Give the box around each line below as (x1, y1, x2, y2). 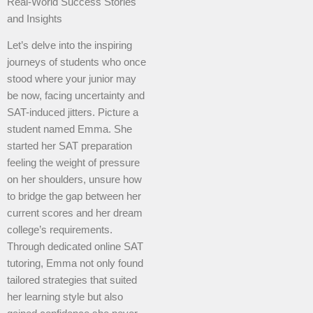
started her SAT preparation (7, 140, 132, 152)
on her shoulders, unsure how (7, 174, 142, 186)
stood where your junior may (7, 73, 136, 85)
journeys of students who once (7, 57, 146, 68)
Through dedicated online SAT (7, 241, 143, 253)
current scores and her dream (7, 208, 143, 219)
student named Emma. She (7, 124, 132, 136)
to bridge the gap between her (7, 191, 141, 203)
